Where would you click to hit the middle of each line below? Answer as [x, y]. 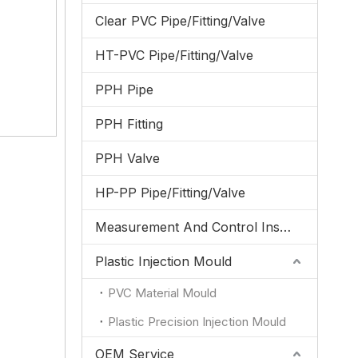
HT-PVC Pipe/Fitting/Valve [174, 55]
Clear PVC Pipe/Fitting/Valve [180, 21]
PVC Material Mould [162, 293]
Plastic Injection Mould [163, 261]
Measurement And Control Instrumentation [285, 227]
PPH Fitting [129, 124]
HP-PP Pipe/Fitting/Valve [170, 193]
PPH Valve [127, 158]
